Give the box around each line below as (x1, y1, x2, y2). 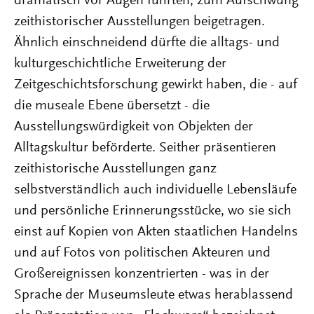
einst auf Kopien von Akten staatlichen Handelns (14, 225, 298, 239)
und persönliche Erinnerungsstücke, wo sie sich (14, 204, 292, 218)
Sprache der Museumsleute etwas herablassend (14, 288, 293, 302)
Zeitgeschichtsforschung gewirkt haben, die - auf (14, 78, 297, 92)
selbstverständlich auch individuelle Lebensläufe (14, 183, 296, 197)
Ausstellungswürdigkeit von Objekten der (14, 120, 253, 134)
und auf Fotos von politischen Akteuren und (14, 246, 271, 260)
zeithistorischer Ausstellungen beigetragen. (14, 15, 265, 29)
